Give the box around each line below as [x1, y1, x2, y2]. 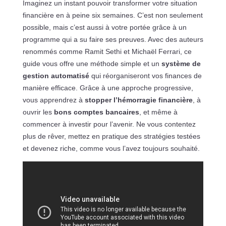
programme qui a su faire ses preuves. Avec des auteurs [22, 35, 203, 44]
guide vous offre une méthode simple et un [22, 60, 161, 68]
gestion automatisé [22, 72, 89, 80]
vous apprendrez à [22, 96, 85, 104]
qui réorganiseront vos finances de [89, 72, 202, 80]
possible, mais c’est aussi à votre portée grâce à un [22, 23, 187, 32]
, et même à [139, 108, 178, 117]
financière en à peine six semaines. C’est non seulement [22, 11, 203, 20]
